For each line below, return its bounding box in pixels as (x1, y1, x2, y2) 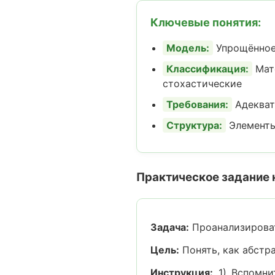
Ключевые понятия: (150, 16, 261, 29)
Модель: (166, 42, 209, 54)
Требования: (166, 98, 228, 110)
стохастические (163, 77, 242, 90)
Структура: (166, 119, 222, 131)
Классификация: (166, 63, 249, 75)
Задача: (150, 221, 189, 233)
